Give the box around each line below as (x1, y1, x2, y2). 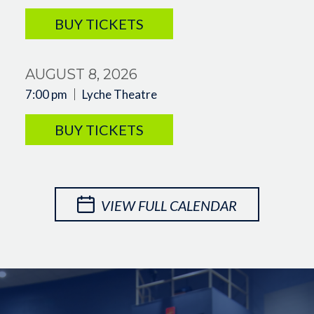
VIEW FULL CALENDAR (98, 196, 237, 213)
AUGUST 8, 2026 (25, 65, 137, 83)
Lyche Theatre (81, 86, 157, 102)
